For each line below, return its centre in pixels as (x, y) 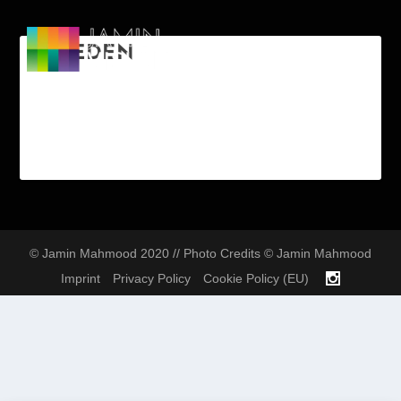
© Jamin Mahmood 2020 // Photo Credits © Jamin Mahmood (200, 253)
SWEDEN (86, 54)
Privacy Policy (152, 278)
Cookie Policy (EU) (256, 278)
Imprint (81, 278)
